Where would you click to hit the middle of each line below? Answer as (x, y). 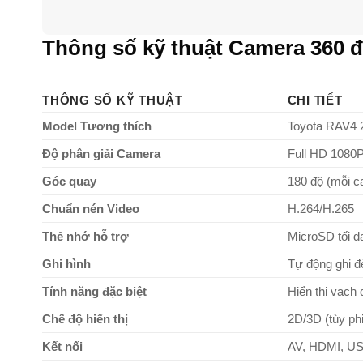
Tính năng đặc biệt (94, 292)
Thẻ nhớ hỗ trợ (85, 237)
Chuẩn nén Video (91, 209)
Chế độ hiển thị (85, 319)
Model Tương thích (97, 126)
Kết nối (62, 347)
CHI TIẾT (315, 100)
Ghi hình (66, 264)
